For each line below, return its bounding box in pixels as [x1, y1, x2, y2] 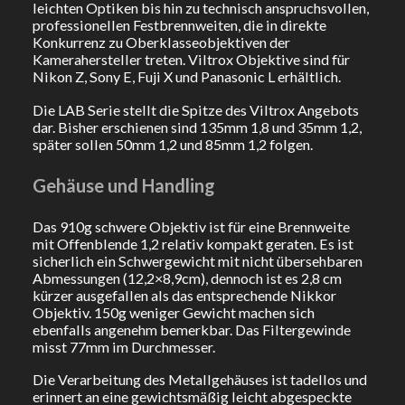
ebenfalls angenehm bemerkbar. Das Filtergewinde [32, 320, 351, 338]
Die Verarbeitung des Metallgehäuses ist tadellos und [32, 371, 367, 389]
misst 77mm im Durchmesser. [32, 337, 215, 355]
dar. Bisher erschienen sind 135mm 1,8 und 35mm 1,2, [32, 118, 362, 136]
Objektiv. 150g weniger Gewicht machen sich [32, 303, 315, 321]
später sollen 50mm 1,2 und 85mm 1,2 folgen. [32, 135, 313, 153]
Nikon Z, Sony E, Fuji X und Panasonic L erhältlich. [32, 67, 341, 85]
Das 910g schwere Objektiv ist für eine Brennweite [32, 217, 350, 235]
